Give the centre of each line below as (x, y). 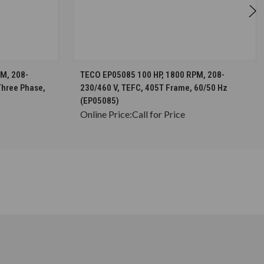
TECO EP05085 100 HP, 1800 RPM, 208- (152, 75)
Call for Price (159, 114)
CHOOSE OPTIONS (171, 70)
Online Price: (106, 114)
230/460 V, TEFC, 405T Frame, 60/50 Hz (154, 88)
